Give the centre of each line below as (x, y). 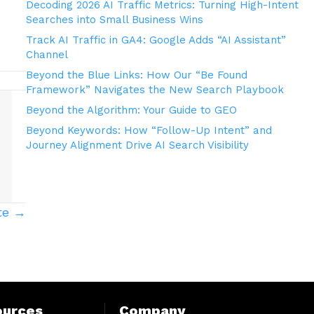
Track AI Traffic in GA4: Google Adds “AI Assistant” (156, 40)
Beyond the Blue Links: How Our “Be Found (136, 75)
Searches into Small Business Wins (114, 20)
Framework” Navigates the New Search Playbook (155, 90)
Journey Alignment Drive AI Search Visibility (137, 145)
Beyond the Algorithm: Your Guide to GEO (131, 110)
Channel (47, 55)
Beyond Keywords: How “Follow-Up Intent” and (149, 131)
